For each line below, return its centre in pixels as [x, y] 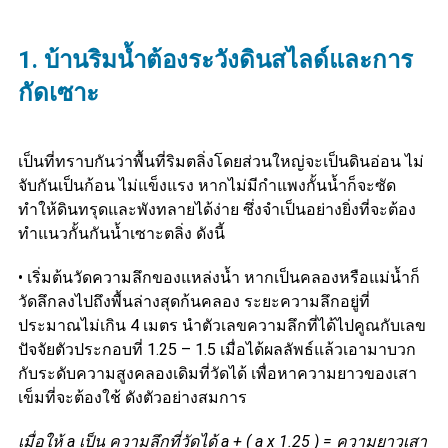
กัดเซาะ [58, 92]
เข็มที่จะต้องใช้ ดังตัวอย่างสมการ [132, 397]
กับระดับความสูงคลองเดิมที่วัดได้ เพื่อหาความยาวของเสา [217, 373]
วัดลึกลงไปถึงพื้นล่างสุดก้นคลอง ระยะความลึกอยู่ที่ [193, 301]
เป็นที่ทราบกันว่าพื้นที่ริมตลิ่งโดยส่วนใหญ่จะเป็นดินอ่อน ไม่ [220, 161]
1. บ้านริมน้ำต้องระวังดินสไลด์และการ [215, 59]
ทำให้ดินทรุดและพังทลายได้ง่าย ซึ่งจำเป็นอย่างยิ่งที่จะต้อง [216, 209]
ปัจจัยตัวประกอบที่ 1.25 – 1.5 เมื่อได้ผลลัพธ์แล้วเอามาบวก [216, 349]
